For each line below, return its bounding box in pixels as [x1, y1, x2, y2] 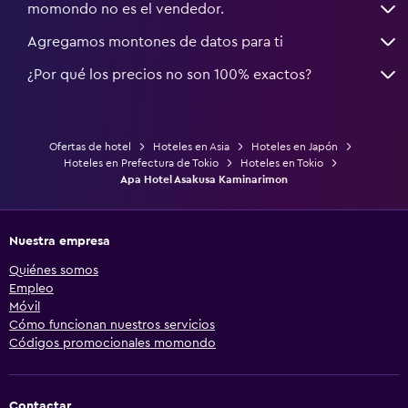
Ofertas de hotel [48, 140, 131, 152]
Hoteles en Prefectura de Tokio [63, 157, 219, 168]
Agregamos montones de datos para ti [27, 34, 283, 49]
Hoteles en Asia [152, 140, 229, 152]
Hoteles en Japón [250, 140, 338, 152]
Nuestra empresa [9, 234, 110, 248]
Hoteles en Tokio [240, 157, 323, 168]
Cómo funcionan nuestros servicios [9, 318, 215, 331]
